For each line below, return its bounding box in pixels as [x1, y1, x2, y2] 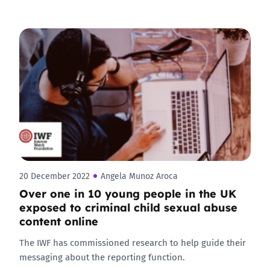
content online [19, 213, 98, 228]
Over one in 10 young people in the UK [19, 185, 236, 201]
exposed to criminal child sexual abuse [19, 199, 237, 215]
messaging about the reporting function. [19, 250, 185, 263]
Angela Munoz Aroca [101, 170, 178, 182]
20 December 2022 [19, 170, 90, 182]
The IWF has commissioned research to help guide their [19, 236, 246, 249]
